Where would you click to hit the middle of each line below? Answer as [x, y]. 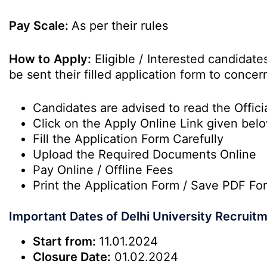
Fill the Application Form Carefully [128, 139]
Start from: [66, 241]
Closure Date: [72, 257]
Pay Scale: [40, 26]
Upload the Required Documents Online [145, 154]
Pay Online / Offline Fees [103, 170]
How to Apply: [50, 59]
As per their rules [120, 26]
